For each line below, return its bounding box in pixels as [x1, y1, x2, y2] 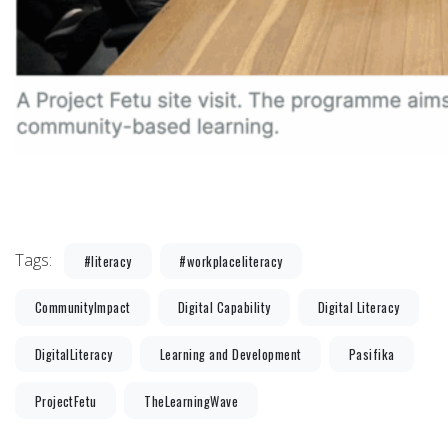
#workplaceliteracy [179, 251, 283, 271]
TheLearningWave [144, 391, 239, 411]
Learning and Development [159, 345, 302, 365]
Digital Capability [177, 298, 271, 318]
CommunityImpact [34, 298, 131, 318]
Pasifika [348, 345, 395, 365]
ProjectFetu [34, 391, 97, 411]
